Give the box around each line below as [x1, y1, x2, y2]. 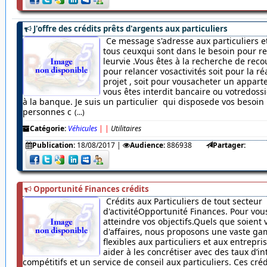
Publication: [32, 140, 75, 151]
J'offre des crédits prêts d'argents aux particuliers [33, 23, 228, 35]
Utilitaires [110, 123, 141, 134]
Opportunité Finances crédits [33, 184, 149, 195]
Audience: [129, 140, 165, 151]
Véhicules [67, 123, 97, 134]
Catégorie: [29, 123, 66, 134]
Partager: [212, 140, 246, 151]
